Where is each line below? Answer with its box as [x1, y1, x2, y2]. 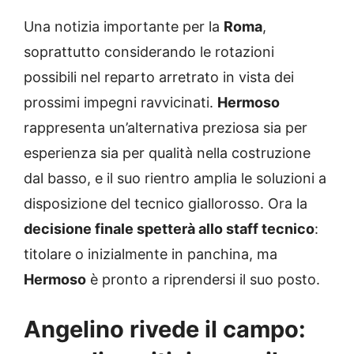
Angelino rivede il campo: [24, 314, 306, 343]
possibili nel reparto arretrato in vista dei [24, 68, 294, 85]
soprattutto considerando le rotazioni [24, 43, 274, 60]
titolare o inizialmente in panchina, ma [24, 245, 277, 262]
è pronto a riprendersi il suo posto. [86, 270, 320, 288]
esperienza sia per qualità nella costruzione [24, 144, 311, 161]
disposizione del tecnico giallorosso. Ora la [24, 194, 307, 212]
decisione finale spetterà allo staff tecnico [24, 220, 314, 237]
